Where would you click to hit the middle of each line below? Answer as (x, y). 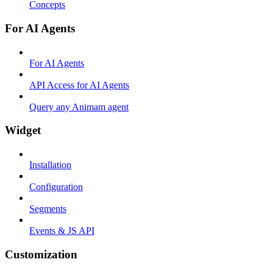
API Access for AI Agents (79, 85)
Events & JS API (62, 231)
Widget (23, 130)
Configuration (56, 187)
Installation (50, 165)
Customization (41, 254)
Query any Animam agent (79, 107)
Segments (48, 209)
